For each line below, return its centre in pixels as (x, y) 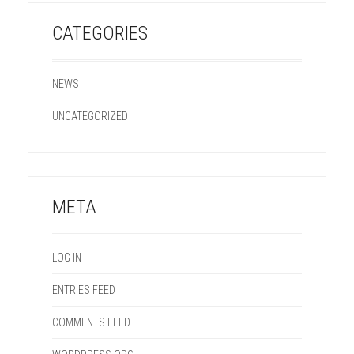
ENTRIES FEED (84, 290)
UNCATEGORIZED (90, 116)
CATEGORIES (100, 33)
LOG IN (67, 258)
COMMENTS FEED (91, 322)
